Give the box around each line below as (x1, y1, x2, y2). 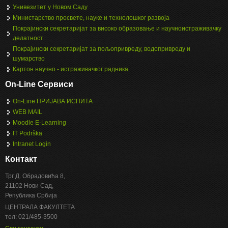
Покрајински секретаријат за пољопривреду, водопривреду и (13, 45, 190, 53)
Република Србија (5, 192, 57, 199)
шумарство (13, 55, 45, 63)
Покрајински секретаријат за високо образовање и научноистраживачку (13, 25, 221, 33)
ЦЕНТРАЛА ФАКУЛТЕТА (5, 204, 75, 211)
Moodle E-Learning (13, 119, 66, 127)
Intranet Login (13, 140, 51, 148)
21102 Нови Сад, (5, 182, 53, 190)
